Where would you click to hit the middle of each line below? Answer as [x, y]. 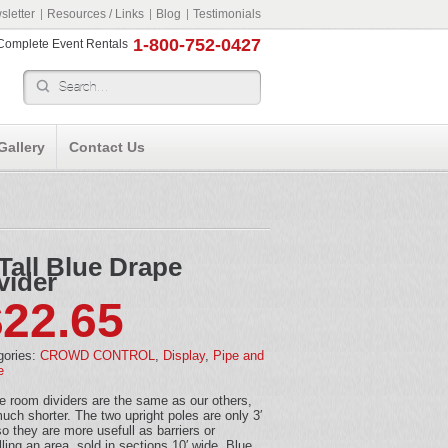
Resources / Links [95, 14]
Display [184, 355]
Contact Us [107, 147]
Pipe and [238, 355]
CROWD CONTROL [97, 355]
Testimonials [227, 14]
